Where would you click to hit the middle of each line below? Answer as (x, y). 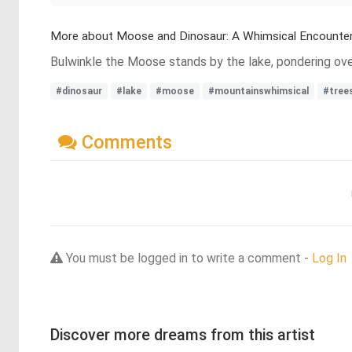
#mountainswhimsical (258, 91)
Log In (329, 258)
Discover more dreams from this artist (183, 335)
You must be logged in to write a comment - (187, 258)
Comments (125, 142)
